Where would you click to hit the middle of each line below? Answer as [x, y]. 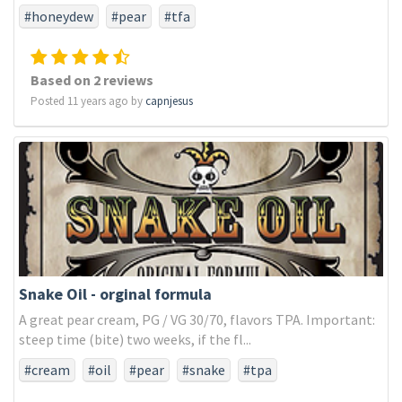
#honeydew [59, 16]
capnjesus [169, 101]
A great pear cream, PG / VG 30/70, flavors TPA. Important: [197, 319]
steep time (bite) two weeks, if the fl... [135, 339]
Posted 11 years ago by [88, 101]
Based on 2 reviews [92, 80]
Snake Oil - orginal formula [115, 294]
